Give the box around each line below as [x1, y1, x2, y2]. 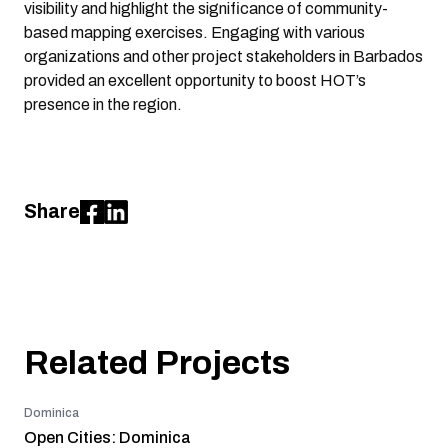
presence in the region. [24, 96, 182, 114]
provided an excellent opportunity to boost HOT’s [24, 72, 366, 90]
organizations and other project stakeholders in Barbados [24, 48, 423, 66]
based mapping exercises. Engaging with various [24, 24, 365, 42]
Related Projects [24, 344, 290, 382]
